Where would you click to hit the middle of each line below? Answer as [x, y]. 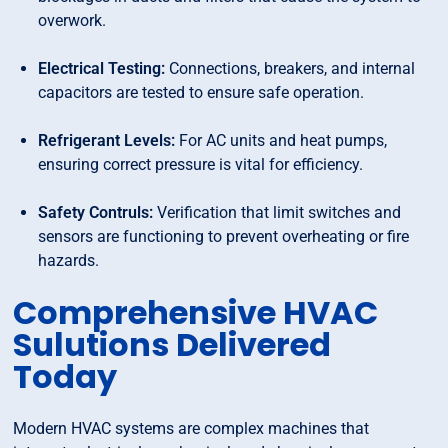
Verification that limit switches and [277, 213]
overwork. [72, 21]
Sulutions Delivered [172, 345]
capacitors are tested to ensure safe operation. [201, 93]
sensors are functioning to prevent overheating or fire [224, 237]
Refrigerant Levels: [107, 141]
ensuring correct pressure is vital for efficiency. [201, 165]
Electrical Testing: [102, 69]
